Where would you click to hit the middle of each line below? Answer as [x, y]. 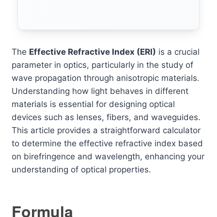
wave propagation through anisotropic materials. [106, 78]
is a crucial [178, 52]
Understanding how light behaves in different [100, 91]
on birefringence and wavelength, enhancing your [108, 156]
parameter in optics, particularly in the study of [102, 65]
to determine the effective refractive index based [107, 143]
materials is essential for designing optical [93, 104]
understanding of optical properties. [81, 169]
